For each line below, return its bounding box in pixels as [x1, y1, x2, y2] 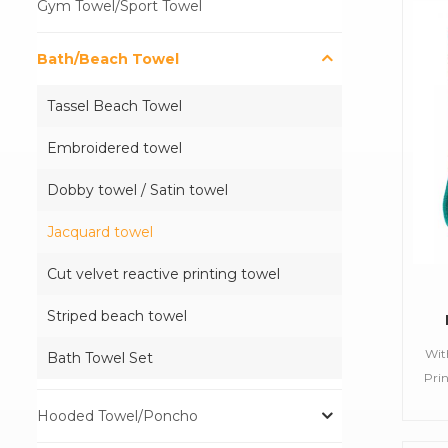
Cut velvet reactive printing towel [47, 265, 280, 284]
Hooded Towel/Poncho [37, 407, 198, 426]
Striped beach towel [47, 307, 187, 326]
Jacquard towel [47, 223, 153, 242]
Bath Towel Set [47, 349, 153, 368]
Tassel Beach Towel [47, 97, 182, 116]
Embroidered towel [47, 139, 182, 158]
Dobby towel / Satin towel [47, 181, 228, 200]
